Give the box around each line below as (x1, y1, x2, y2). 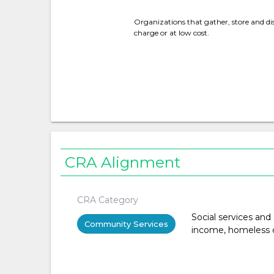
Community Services (84, 218, 168, 229)
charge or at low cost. (133, 28, 209, 37)
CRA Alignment (65, 153, 181, 172)
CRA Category (76, 194, 138, 206)
